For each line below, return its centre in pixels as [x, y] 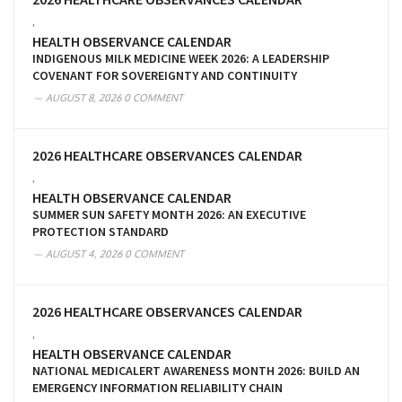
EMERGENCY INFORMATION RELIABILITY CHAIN [157, 387]
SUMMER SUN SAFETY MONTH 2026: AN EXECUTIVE [169, 214]
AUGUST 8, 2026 [83, 97]
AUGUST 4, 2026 [84, 253]
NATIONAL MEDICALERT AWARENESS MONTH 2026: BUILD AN [196, 370]
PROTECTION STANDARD [100, 231]
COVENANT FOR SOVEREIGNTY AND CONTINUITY [165, 75]
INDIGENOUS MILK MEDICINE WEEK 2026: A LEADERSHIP [181, 58]
